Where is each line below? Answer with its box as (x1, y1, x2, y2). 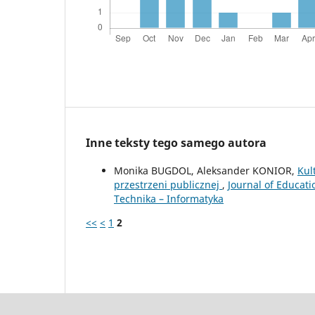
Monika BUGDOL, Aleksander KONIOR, (114, 163, 297, 177)
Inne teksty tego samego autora (86, 134, 266, 150)
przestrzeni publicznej (114, 177, 222, 191)
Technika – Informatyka (114, 191, 224, 205)
